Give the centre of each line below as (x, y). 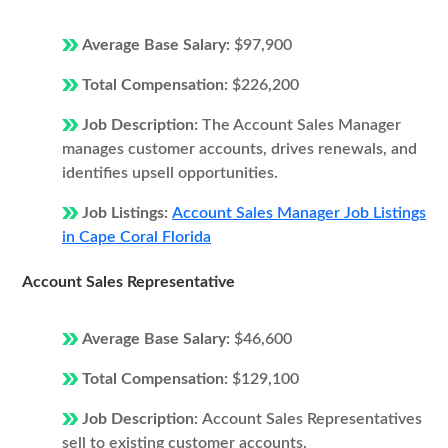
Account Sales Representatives (312, 419)
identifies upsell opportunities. (170, 173)
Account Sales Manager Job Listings (299, 213)
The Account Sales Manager (301, 125)
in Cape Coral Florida (136, 237)
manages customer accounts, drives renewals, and (239, 149)
